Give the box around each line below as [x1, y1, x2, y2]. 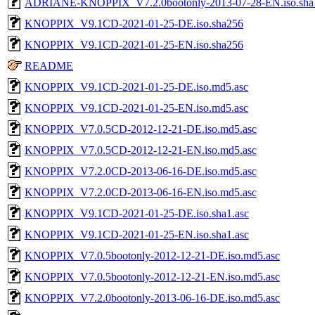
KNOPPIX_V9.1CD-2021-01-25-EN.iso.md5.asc [25, 101, 248, 114]
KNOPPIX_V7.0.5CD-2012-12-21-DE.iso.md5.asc [25, 122, 257, 135]
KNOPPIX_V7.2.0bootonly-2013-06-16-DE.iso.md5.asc [25, 291, 280, 304]
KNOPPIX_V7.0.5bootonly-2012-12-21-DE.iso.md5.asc [25, 249, 280, 262]
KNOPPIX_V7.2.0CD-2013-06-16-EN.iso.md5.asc [25, 186, 257, 198]
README [25, 59, 73, 72]
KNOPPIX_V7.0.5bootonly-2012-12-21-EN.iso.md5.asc [25, 270, 280, 283]
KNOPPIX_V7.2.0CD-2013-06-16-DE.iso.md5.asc [25, 165, 257, 177]
